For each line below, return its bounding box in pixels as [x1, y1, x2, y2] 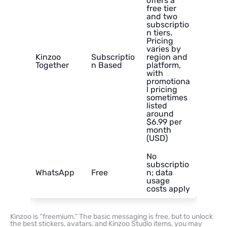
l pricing [146, 85, 177, 95]
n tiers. [146, 28, 172, 38]
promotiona [146, 77, 190, 87]
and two [146, 12, 177, 22]
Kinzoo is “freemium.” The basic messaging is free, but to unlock [10, 212, 213, 221]
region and [146, 52, 187, 62]
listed [146, 101, 167, 111]
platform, [146, 60, 181, 70]
